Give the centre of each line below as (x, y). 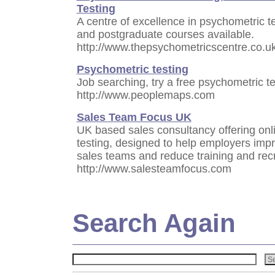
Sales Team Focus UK (134, 117)
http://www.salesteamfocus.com (154, 168)
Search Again (154, 223)
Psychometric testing (132, 69)
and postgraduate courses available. (165, 34)
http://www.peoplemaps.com (145, 95)
